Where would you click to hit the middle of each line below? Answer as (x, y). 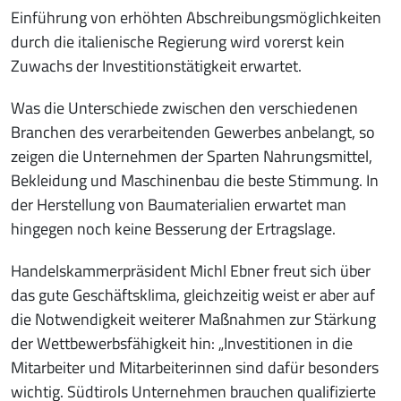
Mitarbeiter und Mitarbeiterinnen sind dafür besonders (195, 367)
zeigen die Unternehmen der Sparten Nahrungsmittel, (192, 156)
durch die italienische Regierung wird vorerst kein (178, 41)
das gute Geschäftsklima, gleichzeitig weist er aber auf (193, 294)
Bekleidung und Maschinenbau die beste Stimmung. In (195, 180)
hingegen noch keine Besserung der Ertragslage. (173, 228)
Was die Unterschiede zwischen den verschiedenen (184, 107)
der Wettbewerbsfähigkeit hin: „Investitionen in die (182, 343)
